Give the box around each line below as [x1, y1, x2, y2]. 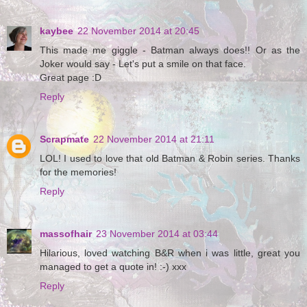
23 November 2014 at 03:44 [96, 228, 218, 239]
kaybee [40, 25, 73, 36]
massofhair [40, 228, 92, 239]
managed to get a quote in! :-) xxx [40, 260, 186, 272]
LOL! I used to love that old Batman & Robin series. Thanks [40, 152, 300, 164]
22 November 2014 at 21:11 [93, 133, 214, 145]
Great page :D [40, 71, 101, 83]
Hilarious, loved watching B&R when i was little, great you [40, 247, 300, 258]
